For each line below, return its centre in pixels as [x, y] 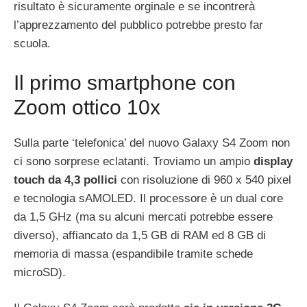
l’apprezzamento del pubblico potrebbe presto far [138, 25]
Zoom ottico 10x [87, 107]
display [273, 161]
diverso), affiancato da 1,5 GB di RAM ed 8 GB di [140, 235]
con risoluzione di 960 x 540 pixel [204, 180]
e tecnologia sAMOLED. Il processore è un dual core [148, 198]
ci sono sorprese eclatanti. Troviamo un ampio [134, 161]
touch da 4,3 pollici [65, 180]
